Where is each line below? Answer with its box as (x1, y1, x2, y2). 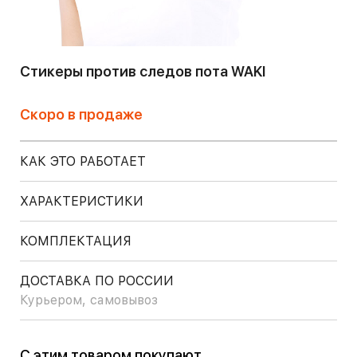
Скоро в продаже (20, 106, 143, 123)
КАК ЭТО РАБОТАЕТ (20, 154, 146, 169)
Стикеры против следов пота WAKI (20, 63, 265, 80)
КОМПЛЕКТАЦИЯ (20, 233, 131, 249)
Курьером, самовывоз (20, 292, 158, 308)
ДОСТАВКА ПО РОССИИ (20, 273, 174, 288)
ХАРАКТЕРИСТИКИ (20, 194, 143, 209)
